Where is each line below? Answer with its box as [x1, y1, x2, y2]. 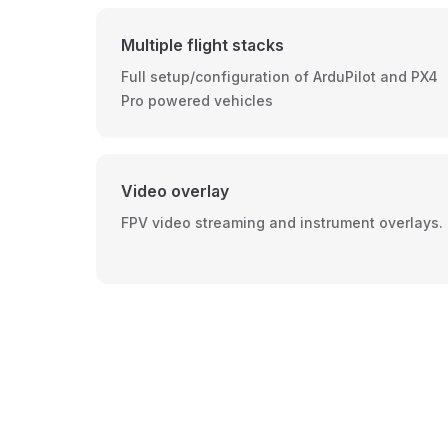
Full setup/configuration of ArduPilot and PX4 [121, 68, 438, 85]
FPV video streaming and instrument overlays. [121, 214, 443, 231]
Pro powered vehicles [121, 92, 273, 109]
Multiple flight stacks [121, 35, 284, 55]
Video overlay [121, 181, 229, 201]
